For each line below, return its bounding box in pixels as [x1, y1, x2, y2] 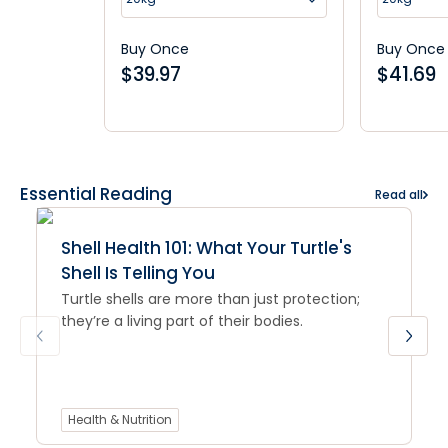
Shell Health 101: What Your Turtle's [61, 236, 352, 260]
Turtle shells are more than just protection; [61, 289, 360, 309]
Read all [375, 185, 423, 203]
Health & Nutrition [68, 411, 172, 428]
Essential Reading [20, 182, 172, 206]
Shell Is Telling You [61, 261, 215, 285]
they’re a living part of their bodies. [61, 311, 303, 331]
